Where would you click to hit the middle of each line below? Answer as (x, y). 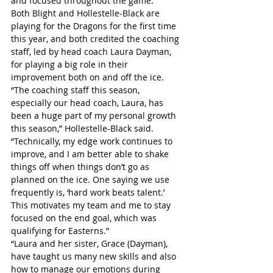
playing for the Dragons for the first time (95, 26)
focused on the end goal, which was (85, 218)
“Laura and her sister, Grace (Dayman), (90, 244)
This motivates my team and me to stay (92, 205)
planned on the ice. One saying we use (91, 180)
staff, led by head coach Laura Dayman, (92, 52)
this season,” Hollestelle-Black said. (83, 129)
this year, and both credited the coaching (96, 39)
